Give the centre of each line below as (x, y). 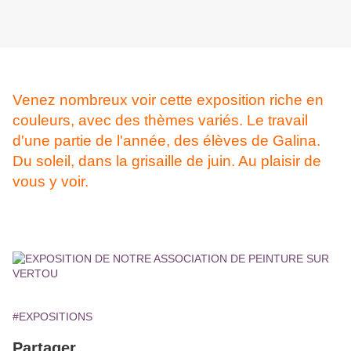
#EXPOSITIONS (52, 317)
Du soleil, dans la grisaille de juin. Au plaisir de (167, 161)
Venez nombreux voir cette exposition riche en (168, 100)
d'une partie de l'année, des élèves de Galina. (166, 141)
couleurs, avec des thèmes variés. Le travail (160, 121)
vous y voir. (51, 182)
